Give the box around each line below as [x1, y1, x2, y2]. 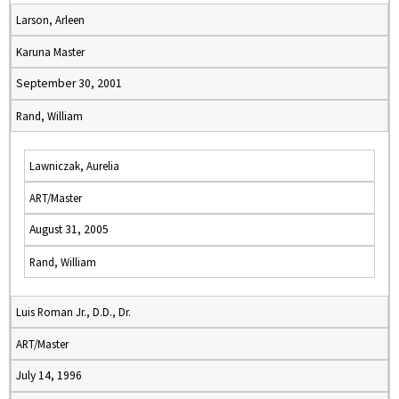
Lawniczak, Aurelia [29, 159, 119, 173]
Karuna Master [16, 45, 85, 59]
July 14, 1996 [16, 368, 82, 383]
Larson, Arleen [16, 12, 85, 27]
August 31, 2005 [29, 222, 109, 237]
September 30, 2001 [16, 76, 122, 91]
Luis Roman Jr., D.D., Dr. [16, 305, 131, 319]
